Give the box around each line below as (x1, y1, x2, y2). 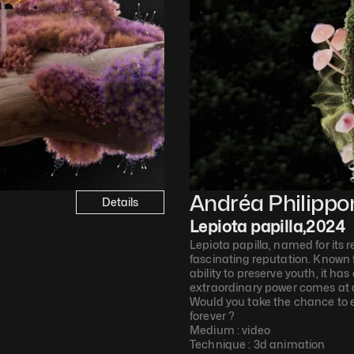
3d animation (253, 337, 326, 351)
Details (101, 195, 139, 209)
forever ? (190, 309, 235, 322)
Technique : (190, 337, 254, 351)
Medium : (190, 323, 243, 337)
